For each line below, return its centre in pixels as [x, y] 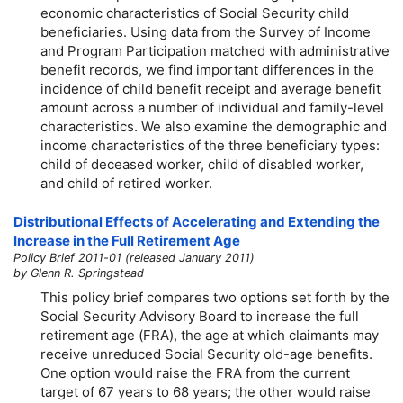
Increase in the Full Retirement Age [127, 241]
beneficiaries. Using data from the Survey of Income [206, 31]
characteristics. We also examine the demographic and [214, 126]
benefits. [343, 354]
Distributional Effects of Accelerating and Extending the [197, 222]
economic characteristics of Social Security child [195, 13]
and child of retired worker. [126, 183]
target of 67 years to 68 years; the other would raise [206, 391]
